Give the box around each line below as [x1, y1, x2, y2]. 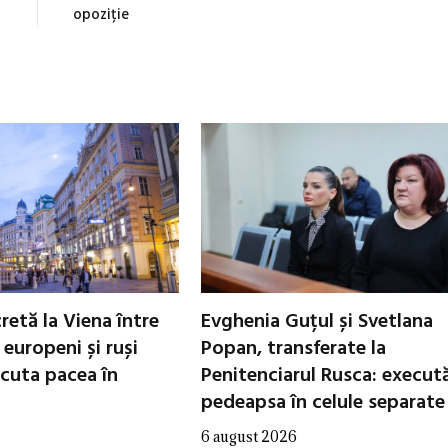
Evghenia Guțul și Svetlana [201, 305, 433, 338]
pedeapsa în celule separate [201, 386, 445, 419]
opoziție [72, 2, 129, 27]
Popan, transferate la [201, 332, 386, 365]
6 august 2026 [201, 426, 297, 446]
